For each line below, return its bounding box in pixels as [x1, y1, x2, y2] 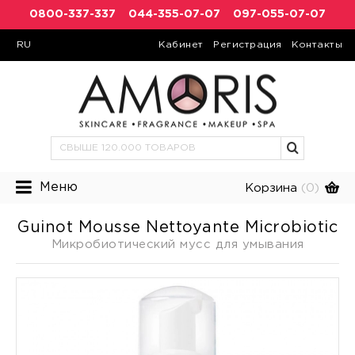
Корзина [245, 183, 297, 193]
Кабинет [158, 40, 204, 49]
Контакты [292, 40, 342, 49]
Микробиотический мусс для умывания [51, 239, 304, 250]
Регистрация [213, 40, 282, 49]
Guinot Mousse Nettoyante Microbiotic [17, 220, 338, 235]
